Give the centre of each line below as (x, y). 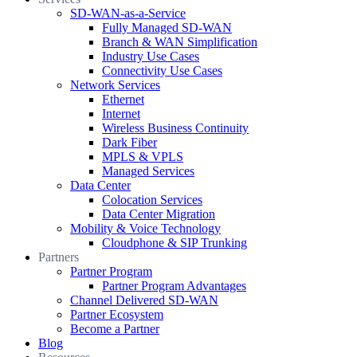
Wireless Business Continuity (175, 128)
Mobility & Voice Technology (145, 229)
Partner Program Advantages (174, 286)
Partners (59, 257)
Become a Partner (115, 329)
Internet (121, 114)
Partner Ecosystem (117, 315)
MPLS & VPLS (143, 157)
